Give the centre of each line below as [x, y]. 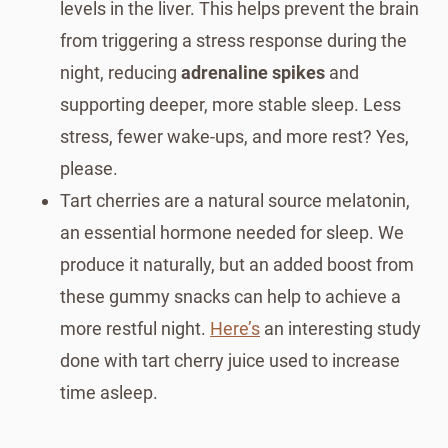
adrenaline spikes [253, 72]
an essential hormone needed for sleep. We [232, 232]
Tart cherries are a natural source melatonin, [235, 200]
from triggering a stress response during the [233, 40]
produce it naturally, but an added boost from [237, 264]
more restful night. [135, 328]
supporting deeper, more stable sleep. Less [230, 104]
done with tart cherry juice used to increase [230, 360]
